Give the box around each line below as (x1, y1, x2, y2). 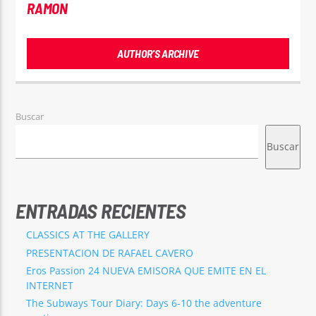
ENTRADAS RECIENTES (16, 198, 186, 224)
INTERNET (26, 278, 74, 292)
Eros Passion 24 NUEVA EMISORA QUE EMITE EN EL (26, 263, 267, 277)
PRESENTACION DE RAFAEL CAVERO (26, 245, 194, 260)
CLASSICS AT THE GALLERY (26, 228, 150, 242)
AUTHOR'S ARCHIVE (117, 47, 199, 61)
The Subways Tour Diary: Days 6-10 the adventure (26, 296, 262, 310)
